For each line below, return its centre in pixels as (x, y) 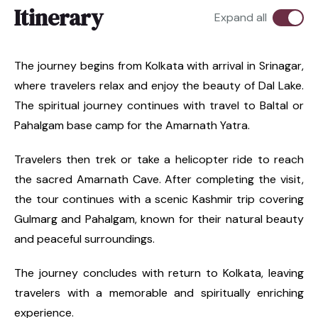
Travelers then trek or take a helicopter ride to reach (159, 159)
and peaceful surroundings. (84, 238)
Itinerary (59, 17)
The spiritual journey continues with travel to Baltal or (159, 105)
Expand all (241, 17)
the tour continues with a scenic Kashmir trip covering (159, 199)
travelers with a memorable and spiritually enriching (159, 292)
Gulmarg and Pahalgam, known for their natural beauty (159, 219)
